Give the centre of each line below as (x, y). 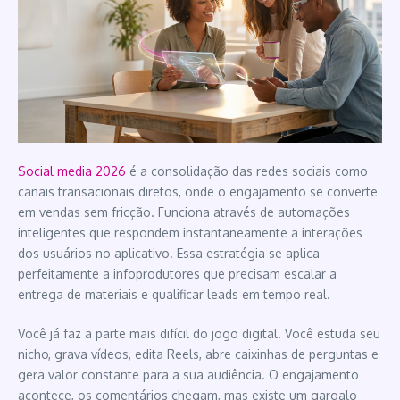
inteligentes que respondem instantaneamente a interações (190, 232)
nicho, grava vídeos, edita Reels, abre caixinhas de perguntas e (198, 354)
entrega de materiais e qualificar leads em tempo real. (174, 294)
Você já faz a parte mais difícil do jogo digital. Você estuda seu (199, 333)
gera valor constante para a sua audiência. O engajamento (188, 374)
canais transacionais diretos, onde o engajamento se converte (198, 191)
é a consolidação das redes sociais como (247, 171)
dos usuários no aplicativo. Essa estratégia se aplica (169, 253)
